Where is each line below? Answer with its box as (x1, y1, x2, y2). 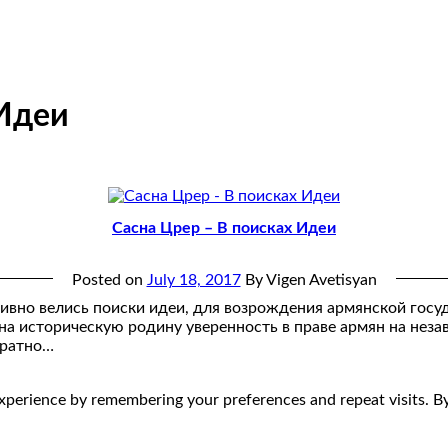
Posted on (71, 272, 147, 289)
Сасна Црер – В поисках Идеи (112, 220, 336, 237)
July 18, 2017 (146, 272, 241, 289)
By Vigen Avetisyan (244, 272, 377, 289)
